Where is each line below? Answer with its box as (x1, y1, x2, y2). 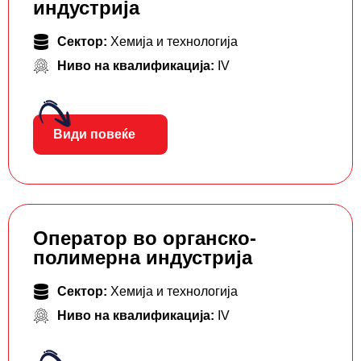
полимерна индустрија (33, 247, 252, 269)
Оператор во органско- (33, 227, 256, 250)
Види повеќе (53, 127, 135, 142)
